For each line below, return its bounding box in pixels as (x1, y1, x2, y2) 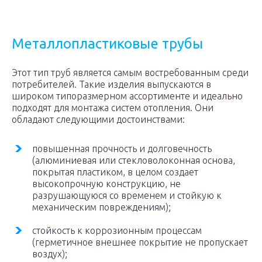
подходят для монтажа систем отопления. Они (12, 102, 213, 113)
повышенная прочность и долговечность (32, 143, 212, 154)
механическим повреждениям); (32, 202, 171, 212)
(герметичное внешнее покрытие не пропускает (32, 237, 248, 247)
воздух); (32, 249, 67, 259)
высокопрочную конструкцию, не (32, 178, 181, 189)
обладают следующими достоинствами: (12, 114, 185, 125)
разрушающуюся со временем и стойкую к (32, 190, 222, 201)
